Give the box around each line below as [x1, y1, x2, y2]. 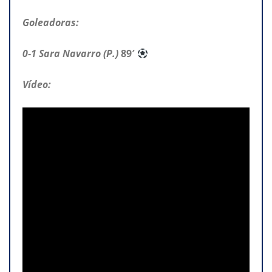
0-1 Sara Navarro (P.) [22, 47, 121, 61]
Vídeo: [22, 78, 51, 92]
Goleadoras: [22, 16, 79, 30]
